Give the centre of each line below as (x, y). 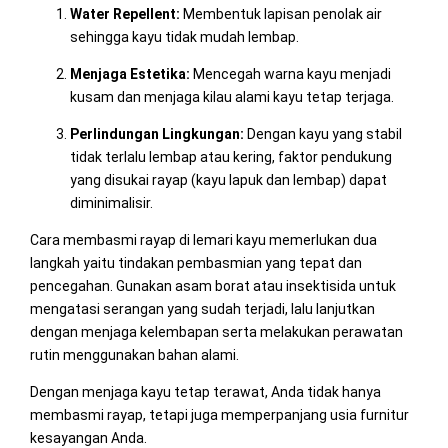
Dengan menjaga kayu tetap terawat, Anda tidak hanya (205, 391)
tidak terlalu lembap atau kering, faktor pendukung (230, 156)
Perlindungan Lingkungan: (156, 133)
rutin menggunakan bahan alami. (134, 354)
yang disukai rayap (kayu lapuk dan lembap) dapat (228, 179)
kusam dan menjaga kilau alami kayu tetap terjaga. (231, 96)
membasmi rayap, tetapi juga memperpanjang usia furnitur (219, 414)
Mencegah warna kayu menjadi (290, 73)
